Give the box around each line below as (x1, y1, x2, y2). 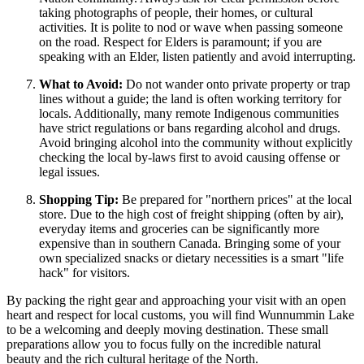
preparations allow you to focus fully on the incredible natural (6, 337, 321, 352)
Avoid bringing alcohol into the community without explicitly (39, 136, 353, 150)
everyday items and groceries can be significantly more (39, 222, 319, 236)
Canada (179, 236, 218, 251)
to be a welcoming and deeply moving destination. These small (6, 323, 328, 337)
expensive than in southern (39, 236, 179, 251)
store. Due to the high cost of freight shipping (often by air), (39, 207, 344, 222)
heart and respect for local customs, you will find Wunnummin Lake (6, 308, 354, 323)
